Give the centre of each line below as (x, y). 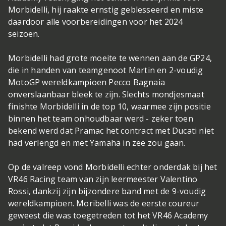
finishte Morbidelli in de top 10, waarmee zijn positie (109, 106)
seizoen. (25, 34)
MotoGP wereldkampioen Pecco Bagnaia (87, 82)
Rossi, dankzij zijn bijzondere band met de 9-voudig (107, 191)
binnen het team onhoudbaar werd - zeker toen (101, 119)
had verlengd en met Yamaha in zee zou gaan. (97, 143)
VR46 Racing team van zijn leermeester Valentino (103, 179)
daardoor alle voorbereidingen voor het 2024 (96, 22)
